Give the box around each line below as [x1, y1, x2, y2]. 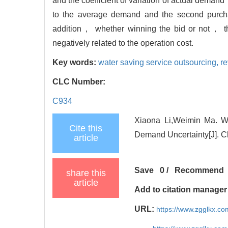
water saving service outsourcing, [98, 58, 220, 67]
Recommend [175, 165, 224, 175]
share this [66, 167, 106, 178]
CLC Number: [52, 77, 107, 86]
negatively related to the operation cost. [52, 38, 193, 47]
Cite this [69, 123, 102, 133]
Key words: [52, 58, 98, 67]
